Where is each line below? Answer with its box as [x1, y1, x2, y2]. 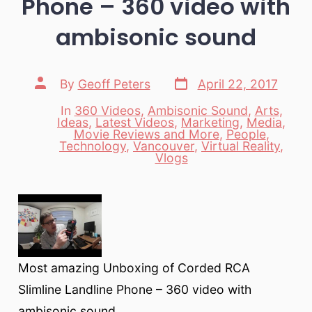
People [226, 126, 266, 141]
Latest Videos [95, 114, 174, 130]
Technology [59, 138, 126, 153]
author [33, 86, 72, 101]
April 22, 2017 [197, 77, 278, 92]
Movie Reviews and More [73, 126, 219, 141]
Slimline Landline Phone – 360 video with [17, 281, 251, 297]
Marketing [181, 114, 240, 130]
